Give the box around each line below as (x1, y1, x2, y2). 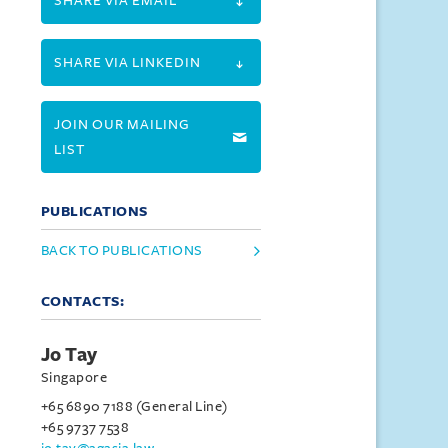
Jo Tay (40, 345, 98, 365)
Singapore (40, 370, 108, 385)
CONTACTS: (40, 294, 125, 309)
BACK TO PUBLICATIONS (40, 243, 203, 258)
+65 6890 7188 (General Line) (40, 399, 228, 414)
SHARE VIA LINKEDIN (53, 55, 201, 70)
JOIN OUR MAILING (53, 117, 190, 132)
